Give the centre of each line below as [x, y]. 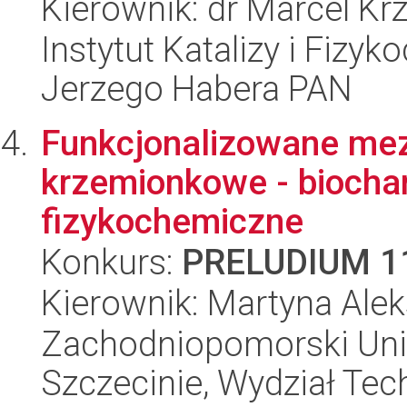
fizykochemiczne [172, 221]
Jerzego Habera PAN [197, 89]
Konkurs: [111, 262]
